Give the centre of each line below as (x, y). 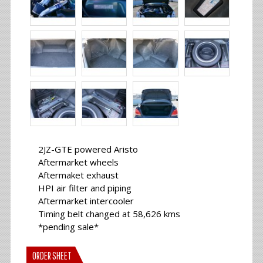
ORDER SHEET (52, 256)
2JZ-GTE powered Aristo (88, 149)
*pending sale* (68, 227)
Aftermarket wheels (78, 162)
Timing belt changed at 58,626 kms (109, 214)
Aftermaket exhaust (78, 175)
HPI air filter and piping (85, 188)
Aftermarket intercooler (86, 201)
